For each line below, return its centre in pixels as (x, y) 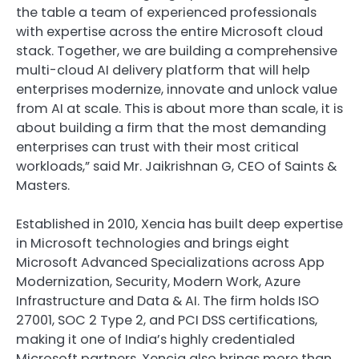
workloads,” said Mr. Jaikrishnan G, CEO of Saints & (176, 167)
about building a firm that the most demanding (171, 128)
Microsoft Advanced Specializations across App (170, 263)
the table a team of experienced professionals (166, 13)
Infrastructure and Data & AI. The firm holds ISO (167, 301)
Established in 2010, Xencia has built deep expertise (179, 224)
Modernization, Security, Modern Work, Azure (158, 282)
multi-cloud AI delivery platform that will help (163, 71)
